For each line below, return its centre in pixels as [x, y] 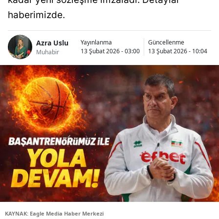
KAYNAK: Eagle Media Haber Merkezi [54, 214]
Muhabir [48, 52]
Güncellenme [166, 43]
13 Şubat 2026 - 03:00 [110, 51]
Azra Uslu [52, 43]
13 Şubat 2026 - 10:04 [178, 51]
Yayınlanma [96, 43]
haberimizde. [36, 15]
